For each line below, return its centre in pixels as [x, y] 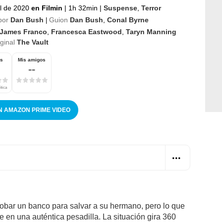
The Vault [33, 42]
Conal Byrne [128, 20]
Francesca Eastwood [86, 31]
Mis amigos [32, 59]
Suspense [120, 8]
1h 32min [83, 8]
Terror [151, 8]
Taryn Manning [151, 31]
